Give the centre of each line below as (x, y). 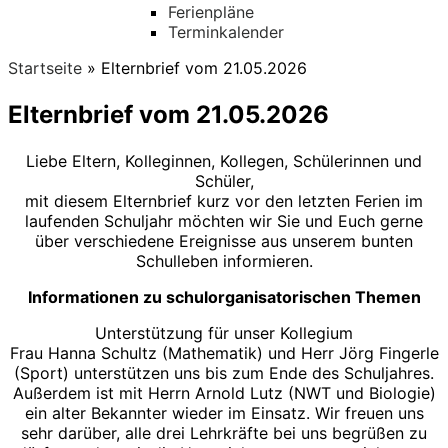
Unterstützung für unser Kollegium (224, 332)
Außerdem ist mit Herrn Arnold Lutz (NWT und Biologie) (224, 392)
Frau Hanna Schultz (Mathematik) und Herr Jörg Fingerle (224, 352)
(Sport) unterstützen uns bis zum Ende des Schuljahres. (224, 372)
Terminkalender (226, 32)
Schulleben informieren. (224, 260)
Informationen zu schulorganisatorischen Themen (224, 296)
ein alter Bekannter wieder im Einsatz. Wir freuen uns (224, 412)
